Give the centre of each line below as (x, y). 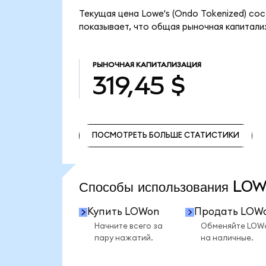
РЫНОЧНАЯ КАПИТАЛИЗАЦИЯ (147, 65)
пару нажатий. (123, 238)
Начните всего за (128, 227)
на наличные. (227, 238)
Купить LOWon (123, 212)
